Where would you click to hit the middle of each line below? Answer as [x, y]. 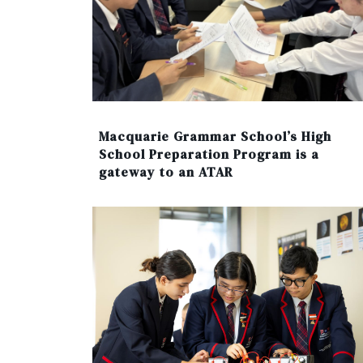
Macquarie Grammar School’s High [215, 136]
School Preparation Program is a [209, 154]
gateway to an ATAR [166, 171]
